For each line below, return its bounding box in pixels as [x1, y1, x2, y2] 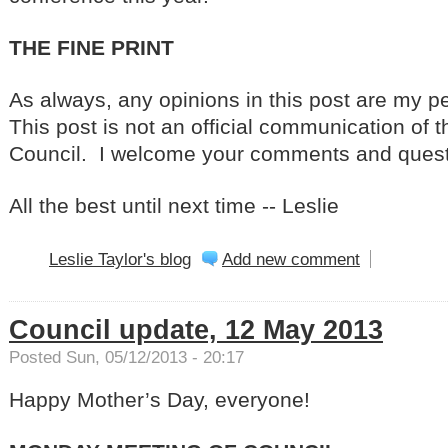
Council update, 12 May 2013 [9, 315, 383, 346]
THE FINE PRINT [9, 36, 174, 60]
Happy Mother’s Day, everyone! [9, 388, 310, 412]
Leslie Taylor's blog [49, 250, 191, 269]
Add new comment [222, 250, 360, 269]
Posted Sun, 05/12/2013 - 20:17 [9, 348, 244, 367]
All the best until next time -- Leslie [9, 194, 339, 218]
